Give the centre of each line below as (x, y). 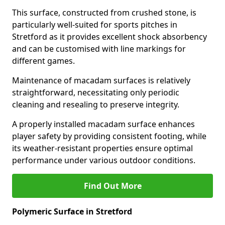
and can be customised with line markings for (99, 49)
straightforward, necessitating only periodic (96, 92)
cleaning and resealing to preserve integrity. (96, 104)
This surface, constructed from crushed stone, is (104, 13)
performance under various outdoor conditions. (104, 160)
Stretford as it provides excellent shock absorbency (109, 37)
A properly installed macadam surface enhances (103, 124)
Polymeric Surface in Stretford (72, 211)
